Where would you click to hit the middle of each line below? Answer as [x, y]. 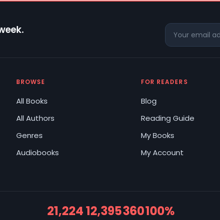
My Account [162, 153]
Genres [29, 136]
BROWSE [31, 82]
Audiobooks [37, 153]
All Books [32, 101]
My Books [157, 136]
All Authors [35, 118]
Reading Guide [167, 118]
